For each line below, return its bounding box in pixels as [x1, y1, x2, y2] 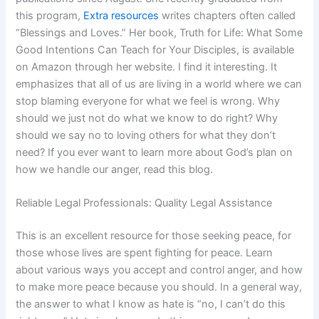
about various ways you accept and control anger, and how [16, 263, 303, 277]
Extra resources [83, 9, 159, 23]
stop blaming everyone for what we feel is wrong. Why [16, 95, 281, 108]
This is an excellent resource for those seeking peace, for [16, 229, 292, 243]
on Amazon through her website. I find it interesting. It [16, 61, 278, 74]
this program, [16, 9, 84, 23]
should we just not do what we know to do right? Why [16, 112, 278, 125]
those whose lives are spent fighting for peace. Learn [16, 246, 273, 260]
